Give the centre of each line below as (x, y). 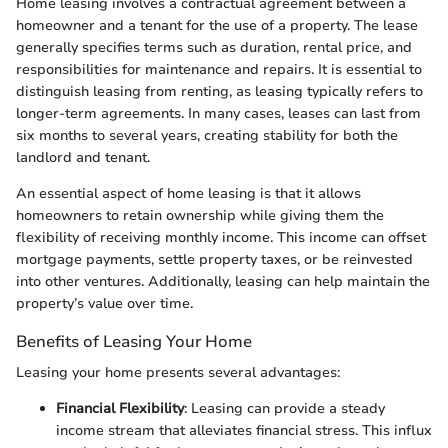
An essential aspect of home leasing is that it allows (188, 194)
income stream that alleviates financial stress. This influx (244, 431)
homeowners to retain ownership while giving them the (200, 216)
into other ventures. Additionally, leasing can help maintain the (223, 282)
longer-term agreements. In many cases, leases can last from (218, 114)
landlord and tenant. (83, 158)
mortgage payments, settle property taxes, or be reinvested (214, 260)
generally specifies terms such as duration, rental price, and (214, 48)
